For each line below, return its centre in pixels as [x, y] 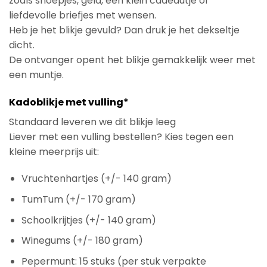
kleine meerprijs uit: [54, 151]
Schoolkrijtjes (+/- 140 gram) [89, 220]
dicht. [22, 45]
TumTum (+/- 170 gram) [78, 199]
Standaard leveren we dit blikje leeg [92, 122]
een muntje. [36, 74]
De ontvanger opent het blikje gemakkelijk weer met [132, 60]
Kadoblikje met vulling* [69, 102]
